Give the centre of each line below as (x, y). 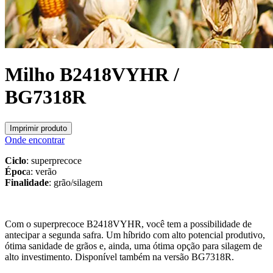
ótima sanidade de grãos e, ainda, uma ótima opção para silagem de (133, 246)
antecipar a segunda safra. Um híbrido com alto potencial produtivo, (135, 235)
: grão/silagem (76, 182)
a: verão (41, 171)
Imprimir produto (38, 128)
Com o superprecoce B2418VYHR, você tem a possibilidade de (128, 224)
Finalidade (27, 182)
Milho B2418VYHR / (92, 75)
